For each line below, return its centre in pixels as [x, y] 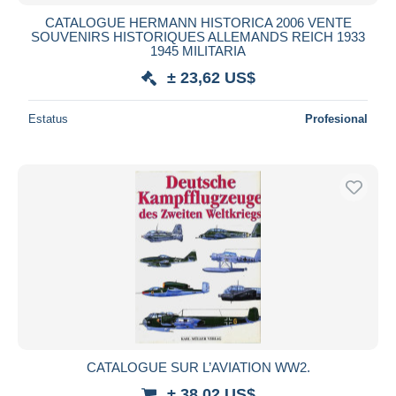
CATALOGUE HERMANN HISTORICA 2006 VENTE [198, 22]
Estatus [48, 118]
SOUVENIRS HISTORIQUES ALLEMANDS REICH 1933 [198, 36]
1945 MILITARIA [198, 50]
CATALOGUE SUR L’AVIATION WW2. [198, 367]
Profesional [336, 118]
